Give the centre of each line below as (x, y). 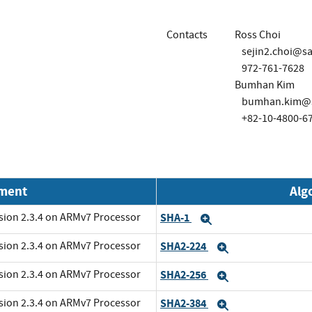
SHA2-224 (184, 247)
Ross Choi (257, 34)
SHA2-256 (184, 275)
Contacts (187, 34)
